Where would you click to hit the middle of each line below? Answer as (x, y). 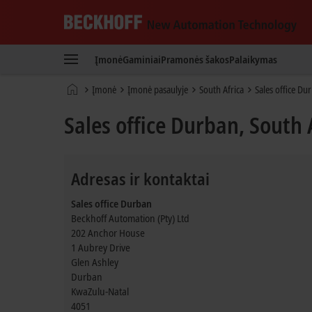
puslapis (78, 100)
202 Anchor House (108, 233)
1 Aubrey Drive (101, 247)
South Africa (221, 89)
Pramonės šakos (195, 59)
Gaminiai (142, 59)
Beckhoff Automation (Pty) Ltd (130, 218)
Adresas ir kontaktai (140, 179)
